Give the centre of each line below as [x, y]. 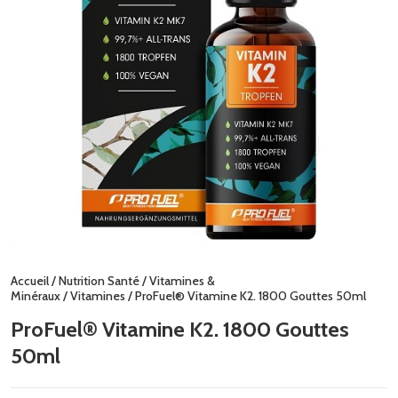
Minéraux [36, 295]
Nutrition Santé [99, 280]
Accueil [30, 280]
